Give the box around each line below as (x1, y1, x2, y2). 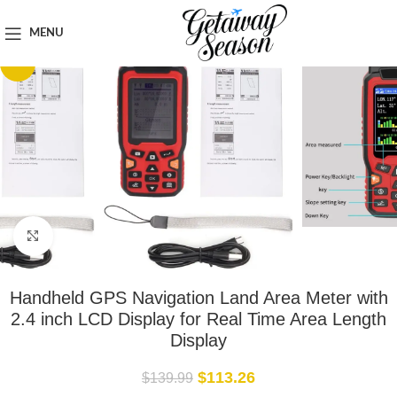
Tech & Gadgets (37, 3, 134, 18)
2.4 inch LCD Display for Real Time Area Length (11, 308, 386, 329)
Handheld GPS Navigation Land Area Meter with (9, 287, 388, 307)
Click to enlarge (52, 230, 139, 243)
